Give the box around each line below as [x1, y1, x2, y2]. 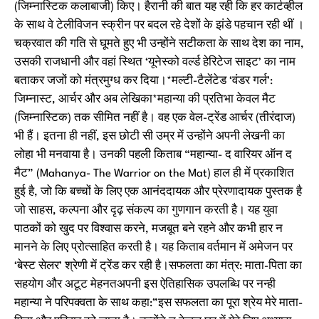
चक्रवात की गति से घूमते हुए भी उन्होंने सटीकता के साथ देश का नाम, [14, 38, 304, 50]
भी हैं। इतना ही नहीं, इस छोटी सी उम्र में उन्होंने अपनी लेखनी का [14, 131, 285, 142]
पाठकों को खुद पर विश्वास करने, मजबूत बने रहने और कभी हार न [14, 224, 283, 235]
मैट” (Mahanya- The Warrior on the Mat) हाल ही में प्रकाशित [14, 168, 294, 179]
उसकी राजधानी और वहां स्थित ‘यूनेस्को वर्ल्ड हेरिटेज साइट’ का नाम [14, 57, 296, 68]
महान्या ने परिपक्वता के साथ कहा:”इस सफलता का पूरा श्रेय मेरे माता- [14, 298, 303, 309]
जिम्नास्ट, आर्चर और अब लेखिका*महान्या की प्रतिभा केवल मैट [14, 94, 276, 105]
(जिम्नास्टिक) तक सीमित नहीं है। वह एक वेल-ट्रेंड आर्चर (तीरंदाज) [14, 113, 296, 124]
